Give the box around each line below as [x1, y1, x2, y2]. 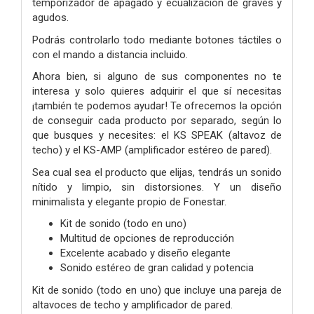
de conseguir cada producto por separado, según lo [32, 114, 282, 128]
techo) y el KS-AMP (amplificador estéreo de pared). [32, 144, 275, 157]
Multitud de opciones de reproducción [60, 232, 234, 245]
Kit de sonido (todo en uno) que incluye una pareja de [32, 283, 282, 296]
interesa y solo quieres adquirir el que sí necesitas [32, 85, 282, 98]
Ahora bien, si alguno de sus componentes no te [32, 70, 282, 83]
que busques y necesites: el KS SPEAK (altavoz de [32, 129, 282, 142]
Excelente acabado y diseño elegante [60, 247, 231, 260]
